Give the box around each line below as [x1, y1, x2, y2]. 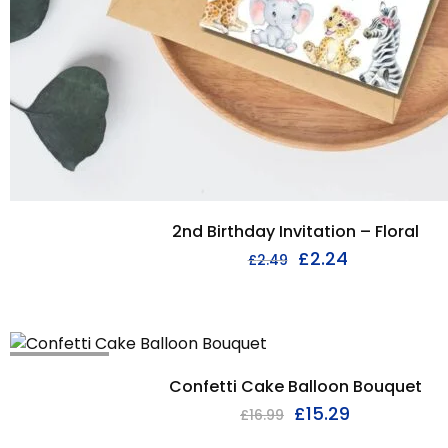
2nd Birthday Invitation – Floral [171, 220, 419, 243]
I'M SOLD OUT [21, 354, 98, 370]
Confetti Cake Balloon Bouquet [168, 375, 422, 398]
